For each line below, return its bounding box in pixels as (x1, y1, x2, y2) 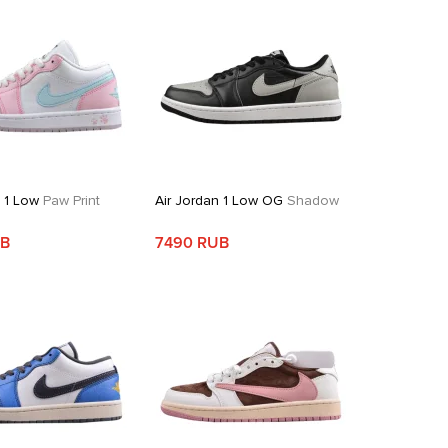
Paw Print (39, 192, 101, 209)
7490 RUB (155, 233, 230, 253)
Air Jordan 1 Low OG (155, 192, 284, 209)
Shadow (283, 192, 340, 209)
